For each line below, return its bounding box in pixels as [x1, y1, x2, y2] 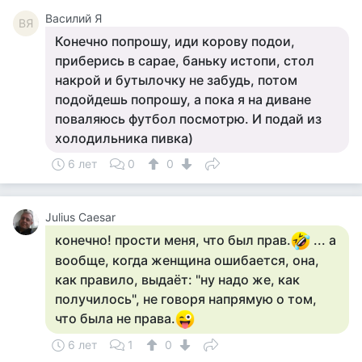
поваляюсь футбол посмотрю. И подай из [55, 111, 322, 127]
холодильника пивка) [55, 130, 193, 146]
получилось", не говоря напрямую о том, [55, 291, 317, 307]
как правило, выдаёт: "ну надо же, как [55, 271, 300, 288]
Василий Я [45, 11, 102, 25]
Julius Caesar [45, 210, 116, 224]
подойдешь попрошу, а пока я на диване [55, 91, 311, 107]
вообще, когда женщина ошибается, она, [55, 252, 319, 268]
